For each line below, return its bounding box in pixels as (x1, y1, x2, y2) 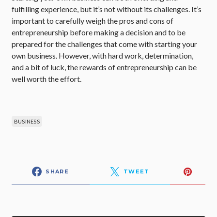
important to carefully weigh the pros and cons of (12, 16, 173, 25)
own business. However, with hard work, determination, (12, 51, 193, 60)
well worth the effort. (12, 74, 81, 83)
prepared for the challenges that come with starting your (12, 39, 197, 48)
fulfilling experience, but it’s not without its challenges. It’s (12, 4, 201, 14)
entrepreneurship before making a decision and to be (12, 28, 186, 37)
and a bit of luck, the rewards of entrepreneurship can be (12, 62, 197, 72)
